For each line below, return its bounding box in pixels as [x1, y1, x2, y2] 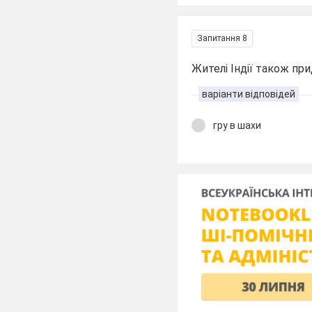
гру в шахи [213, 120, 262, 131]
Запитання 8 [197, 33, 248, 43]
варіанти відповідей [202, 88, 296, 100]
